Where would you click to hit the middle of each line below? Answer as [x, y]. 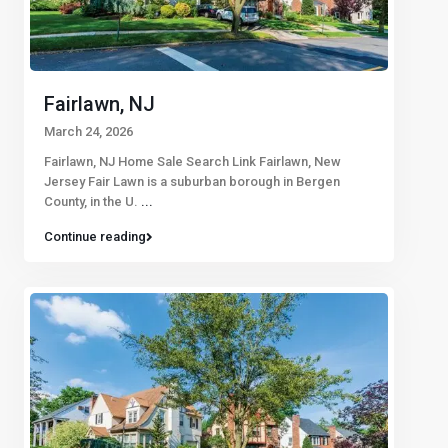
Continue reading [95, 237]
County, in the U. [92, 202]
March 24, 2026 [88, 132]
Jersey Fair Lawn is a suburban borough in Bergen [192, 182]
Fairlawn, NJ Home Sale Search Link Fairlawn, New [192, 162]
